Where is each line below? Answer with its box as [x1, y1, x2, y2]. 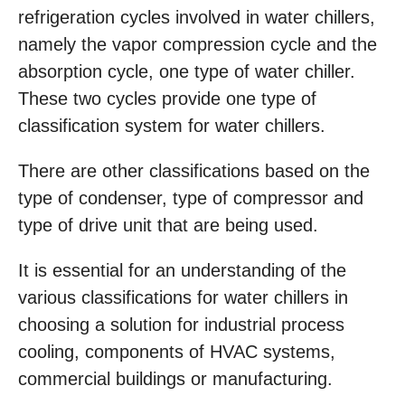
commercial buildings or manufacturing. [18, 369, 333, 390]
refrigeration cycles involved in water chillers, [18, 7, 375, 28]
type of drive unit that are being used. [18, 215, 318, 236]
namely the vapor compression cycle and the [18, 34, 377, 55]
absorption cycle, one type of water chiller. [18, 61, 355, 82]
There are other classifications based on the [18, 161, 370, 182]
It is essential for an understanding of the [18, 260, 346, 281]
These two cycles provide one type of [18, 89, 316, 109]
